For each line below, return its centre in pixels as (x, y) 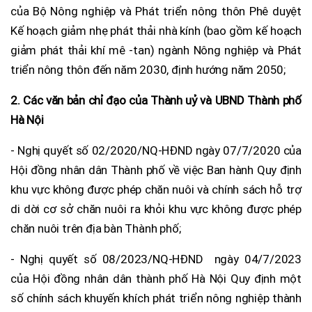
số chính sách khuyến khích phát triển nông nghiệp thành (156, 298)
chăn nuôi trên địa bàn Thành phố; (96, 228)
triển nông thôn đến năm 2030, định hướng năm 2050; (148, 69)
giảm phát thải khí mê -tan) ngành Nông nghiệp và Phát (156, 50)
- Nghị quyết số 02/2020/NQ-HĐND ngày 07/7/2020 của (156, 150)
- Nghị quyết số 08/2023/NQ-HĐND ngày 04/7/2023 (156, 259)
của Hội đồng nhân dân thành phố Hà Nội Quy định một (156, 278)
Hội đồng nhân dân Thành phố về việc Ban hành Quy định (156, 170)
